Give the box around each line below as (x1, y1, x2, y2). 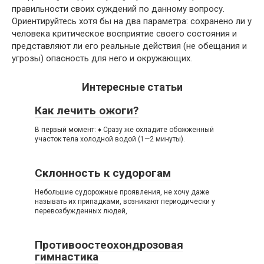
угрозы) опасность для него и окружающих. (12, 53, 192, 64)
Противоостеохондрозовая (35, 238, 183, 252)
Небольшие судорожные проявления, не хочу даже (35, 188, 209, 196)
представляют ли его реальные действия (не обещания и (12, 41, 247, 51)
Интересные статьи (81, 81, 183, 93)
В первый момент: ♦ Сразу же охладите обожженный (35, 126, 214, 134)
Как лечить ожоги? (35, 104, 138, 117)
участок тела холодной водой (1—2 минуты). (35, 135, 185, 143)
